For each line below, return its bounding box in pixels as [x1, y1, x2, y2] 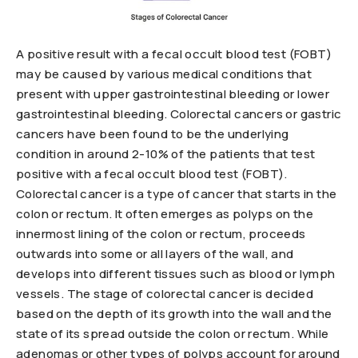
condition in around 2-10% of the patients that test [16, 145, 316, 162]
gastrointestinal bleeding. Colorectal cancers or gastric [16, 105, 342, 122]
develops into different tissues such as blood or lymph [16, 265, 336, 282]
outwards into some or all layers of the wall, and [16, 245, 294, 262]
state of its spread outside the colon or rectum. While [16, 324, 329, 342]
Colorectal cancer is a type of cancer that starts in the [16, 185, 337, 202]
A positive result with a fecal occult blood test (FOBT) [16, 45, 332, 62]
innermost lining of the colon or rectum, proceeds [16, 225, 306, 242]
